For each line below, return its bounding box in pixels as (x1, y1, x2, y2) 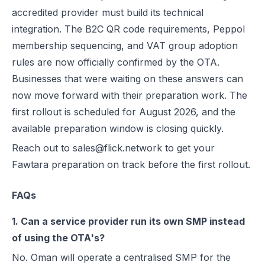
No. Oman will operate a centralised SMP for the (12, 251, 231, 263)
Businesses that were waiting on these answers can (12, 73, 243, 85)
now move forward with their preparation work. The (12, 89, 247, 101)
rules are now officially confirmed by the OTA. (12, 56, 219, 68)
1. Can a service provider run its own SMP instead (12, 215, 245, 227)
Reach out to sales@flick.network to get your (12, 142, 215, 154)
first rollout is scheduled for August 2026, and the (12, 106, 235, 118)
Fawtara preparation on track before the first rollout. (12, 159, 253, 170)
